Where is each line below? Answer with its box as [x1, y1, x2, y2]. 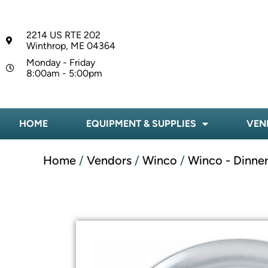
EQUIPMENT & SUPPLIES [86, 118, 196, 130]
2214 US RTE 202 [26, 29, 100, 41]
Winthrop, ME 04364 [26, 39, 115, 51]
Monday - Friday [26, 56, 95, 68]
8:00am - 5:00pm [26, 67, 102, 79]
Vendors [87, 153, 132, 168]
